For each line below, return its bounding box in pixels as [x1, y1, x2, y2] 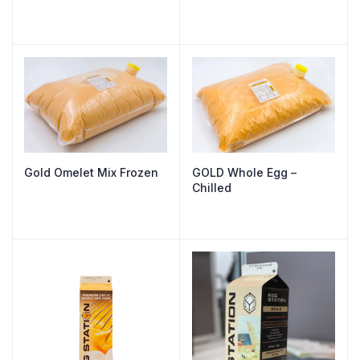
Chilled [192, 180, 231, 194]
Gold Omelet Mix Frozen [24, 165, 158, 179]
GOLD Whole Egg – [192, 165, 297, 179]
